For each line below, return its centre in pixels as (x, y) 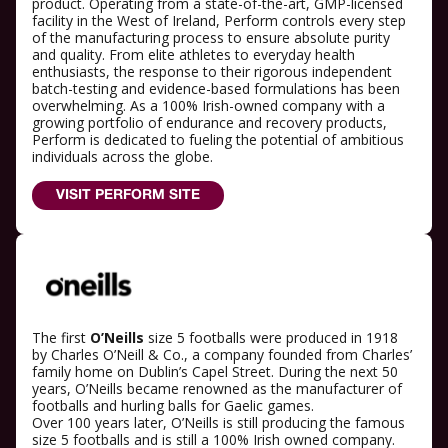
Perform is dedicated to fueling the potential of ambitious (218, 140)
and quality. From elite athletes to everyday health (193, 55)
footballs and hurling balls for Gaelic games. (177, 405)
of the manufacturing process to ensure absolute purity (211, 38)
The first (61, 337)
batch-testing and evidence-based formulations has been (216, 89)
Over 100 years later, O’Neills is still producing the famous (218, 422)
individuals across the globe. (122, 157)
